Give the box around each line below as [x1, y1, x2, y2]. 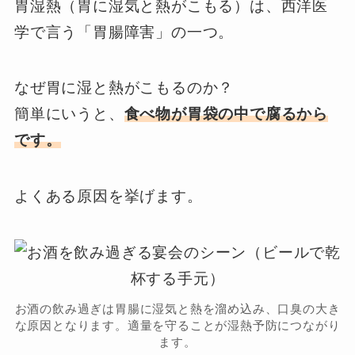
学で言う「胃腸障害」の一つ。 [13, 23, 235, 40]
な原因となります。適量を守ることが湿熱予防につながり [14, 318, 341, 332]
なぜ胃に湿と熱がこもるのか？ [13, 79, 235, 97]
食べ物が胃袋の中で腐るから [124, 105, 329, 123]
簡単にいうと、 [13, 105, 124, 123]
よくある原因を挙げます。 [13, 187, 203, 204]
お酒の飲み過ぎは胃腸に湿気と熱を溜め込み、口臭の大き [14, 301, 341, 315]
